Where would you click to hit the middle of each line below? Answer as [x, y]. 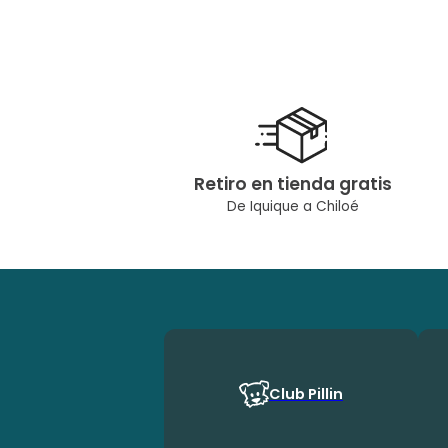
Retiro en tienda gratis [293, 184]
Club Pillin [306, 393]
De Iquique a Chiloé [293, 207]
